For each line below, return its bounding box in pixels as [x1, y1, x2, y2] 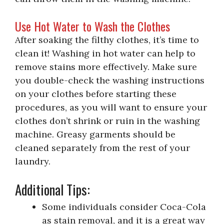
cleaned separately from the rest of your [15, 141, 190, 153]
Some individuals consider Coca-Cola [42, 200, 206, 212]
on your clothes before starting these [15, 87, 176, 99]
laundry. [15, 155, 50, 167]
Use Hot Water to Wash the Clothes [15, 16, 170, 35]
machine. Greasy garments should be [15, 128, 175, 140]
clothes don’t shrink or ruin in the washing [15, 114, 200, 126]
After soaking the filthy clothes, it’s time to [15, 33, 199, 45]
